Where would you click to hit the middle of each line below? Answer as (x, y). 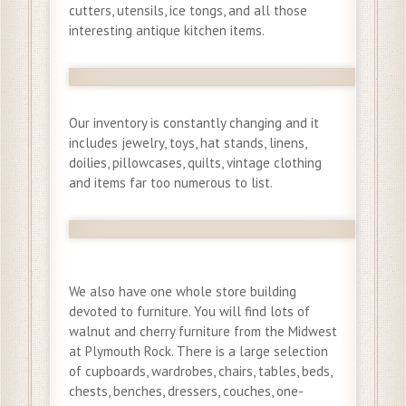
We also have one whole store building (183, 292)
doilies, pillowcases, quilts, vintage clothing (195, 163)
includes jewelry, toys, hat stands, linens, (188, 143)
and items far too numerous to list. (171, 183)
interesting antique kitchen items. (167, 31)
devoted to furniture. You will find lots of (189, 312)
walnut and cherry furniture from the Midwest (203, 332)
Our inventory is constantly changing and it (194, 123)
